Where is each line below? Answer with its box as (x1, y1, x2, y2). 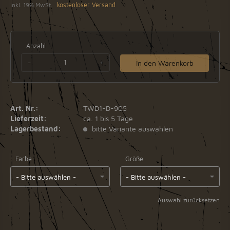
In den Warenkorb (136, 59, 194, 68)
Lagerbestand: (10, 124, 61, 133)
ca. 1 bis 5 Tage (83, 113, 133, 123)
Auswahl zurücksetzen (158, 196, 220, 204)
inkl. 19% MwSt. (10, 1, 54, 9)
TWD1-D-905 (83, 103, 127, 112)
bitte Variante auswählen (90, 124, 174, 133)
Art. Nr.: (10, 103, 39, 112)
